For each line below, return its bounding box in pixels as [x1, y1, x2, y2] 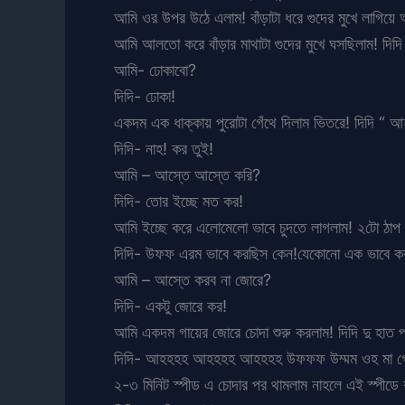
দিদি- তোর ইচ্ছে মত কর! [114, 191, 243, 211]
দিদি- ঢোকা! [114, 86, 175, 106]
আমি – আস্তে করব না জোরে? [114, 269, 271, 289]
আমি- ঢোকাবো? [114, 60, 196, 80]
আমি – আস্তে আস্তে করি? [114, 165, 260, 184]
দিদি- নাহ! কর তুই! [114, 138, 213, 158]
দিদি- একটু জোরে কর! [114, 296, 227, 316]
